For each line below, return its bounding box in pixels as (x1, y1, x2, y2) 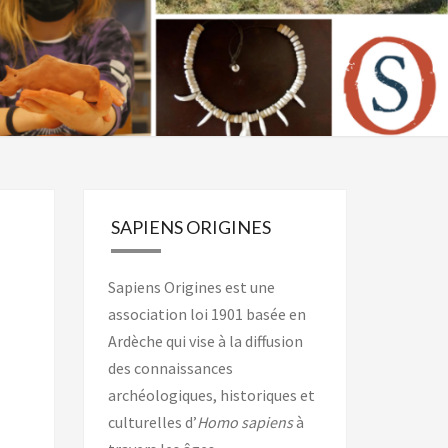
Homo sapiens (196, 412, 296, 432)
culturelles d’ (107, 412, 197, 432)
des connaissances (107, 358, 233, 378)
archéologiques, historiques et (107, 385, 315, 405)
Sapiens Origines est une (107, 277, 275, 297)
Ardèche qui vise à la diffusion (107, 331, 303, 351)
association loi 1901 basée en (107, 304, 306, 324)
